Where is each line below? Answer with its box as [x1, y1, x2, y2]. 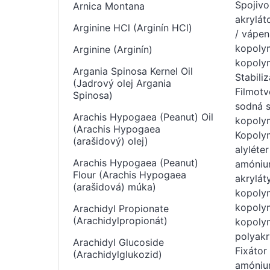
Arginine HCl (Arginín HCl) [73, 22, 192, 34]
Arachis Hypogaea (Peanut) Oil [73, 111, 213, 123]
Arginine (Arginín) [73, 43, 152, 55]
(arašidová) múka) [73, 181, 156, 193]
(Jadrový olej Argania [73, 77, 171, 89]
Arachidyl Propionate [73, 202, 169, 215]
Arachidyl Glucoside [73, 236, 164, 248]
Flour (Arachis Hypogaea [73, 169, 186, 181]
